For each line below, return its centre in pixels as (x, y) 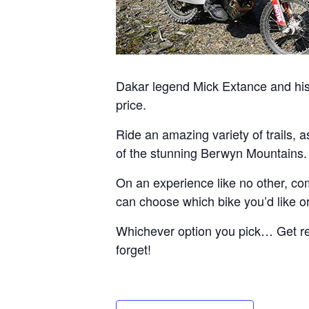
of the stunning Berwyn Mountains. (211, 153)
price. (131, 104)
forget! (133, 249)
